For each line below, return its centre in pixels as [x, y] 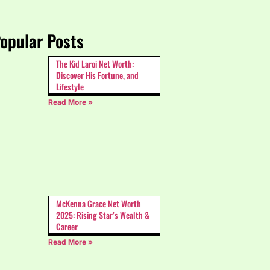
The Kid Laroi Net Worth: [95, 64]
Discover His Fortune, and [97, 75]
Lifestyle [70, 87]
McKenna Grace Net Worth [99, 204]
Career [67, 227]
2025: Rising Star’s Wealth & [103, 215]
